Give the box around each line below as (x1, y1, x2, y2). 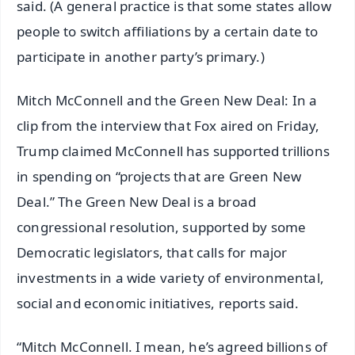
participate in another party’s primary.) (17, 47, 265, 66)
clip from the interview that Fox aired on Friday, (17, 116, 320, 135)
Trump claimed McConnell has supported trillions (17, 141, 330, 160)
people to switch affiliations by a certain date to (17, 21, 319, 40)
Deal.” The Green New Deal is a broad (17, 192, 257, 211)
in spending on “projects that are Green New (17, 166, 302, 185)
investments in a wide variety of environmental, (17, 268, 324, 287)
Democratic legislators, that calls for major (17, 242, 288, 261)
